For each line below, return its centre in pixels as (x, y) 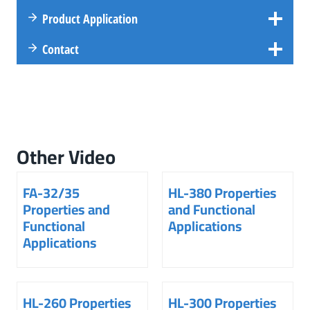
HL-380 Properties (222, 193)
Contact (60, 49)
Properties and (66, 210)
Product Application (90, 18)
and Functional (212, 210)
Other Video (66, 157)
